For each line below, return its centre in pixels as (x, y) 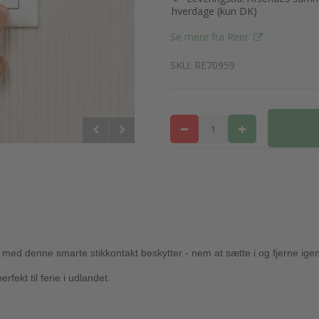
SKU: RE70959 (203, 65)
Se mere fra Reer (211, 37)
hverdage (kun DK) (214, 11)
